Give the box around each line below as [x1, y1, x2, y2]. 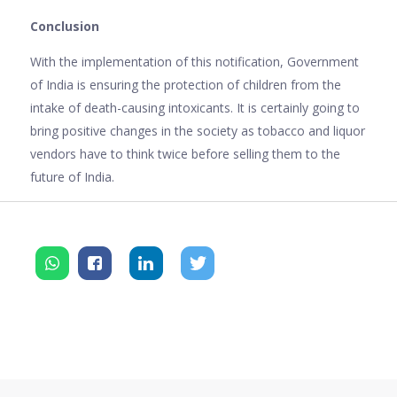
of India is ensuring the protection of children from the [30, 75, 341, 93]
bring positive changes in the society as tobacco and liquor [30, 121, 365, 139]
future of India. [30, 167, 114, 185]
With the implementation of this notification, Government [30, 52, 359, 70]
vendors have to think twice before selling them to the [30, 144, 340, 162]
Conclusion [30, 17, 99, 35]
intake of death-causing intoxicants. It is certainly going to [30, 98, 360, 116]
